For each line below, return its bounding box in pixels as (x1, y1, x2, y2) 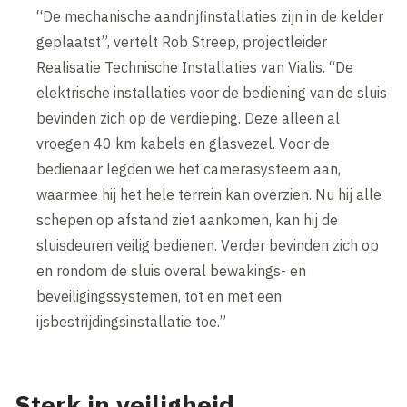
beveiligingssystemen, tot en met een (36, 286, 283, 305)
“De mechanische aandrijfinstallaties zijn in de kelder (36, 6, 384, 25)
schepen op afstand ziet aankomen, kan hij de (36, 210, 339, 229)
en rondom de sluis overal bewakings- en (36, 261, 307, 280)
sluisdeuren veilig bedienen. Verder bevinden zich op (36, 235, 380, 254)
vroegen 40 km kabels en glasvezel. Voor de (36, 134, 331, 153)
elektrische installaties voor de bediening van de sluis (36, 83, 388, 102)
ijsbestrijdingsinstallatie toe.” (36, 312, 227, 331)
